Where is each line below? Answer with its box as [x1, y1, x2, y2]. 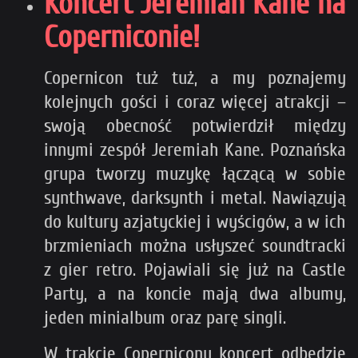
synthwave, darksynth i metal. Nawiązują [44, 186, 346, 209]
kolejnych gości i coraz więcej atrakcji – [44, 90, 346, 113]
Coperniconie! [44, 19, 200, 55]
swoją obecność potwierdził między [44, 114, 346, 137]
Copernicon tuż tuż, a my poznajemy [44, 66, 346, 89]
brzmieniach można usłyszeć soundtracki [44, 234, 346, 257]
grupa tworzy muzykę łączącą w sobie [44, 162, 346, 185]
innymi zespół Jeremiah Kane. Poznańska [44, 138, 346, 161]
